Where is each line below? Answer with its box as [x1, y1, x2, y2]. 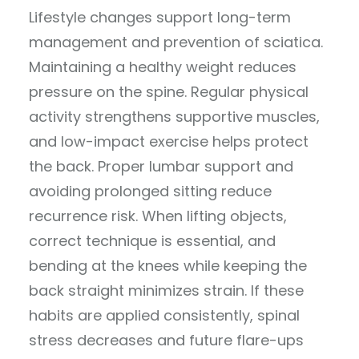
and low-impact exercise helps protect [29, 131, 309, 151]
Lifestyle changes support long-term [29, 6, 291, 27]
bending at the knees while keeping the [29, 255, 307, 276]
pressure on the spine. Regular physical [29, 81, 309, 102]
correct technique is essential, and [29, 230, 276, 251]
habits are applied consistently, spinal [29, 305, 300, 325]
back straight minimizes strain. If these [29, 280, 304, 301]
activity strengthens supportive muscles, [29, 106, 320, 127]
